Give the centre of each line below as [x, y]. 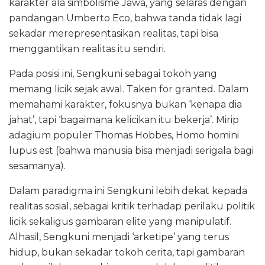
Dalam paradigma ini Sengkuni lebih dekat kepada [128, 190]
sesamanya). [37, 166]
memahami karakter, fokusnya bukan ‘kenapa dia [125, 104]
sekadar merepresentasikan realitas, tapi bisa [114, 33]
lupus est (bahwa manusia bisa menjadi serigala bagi [131, 150]
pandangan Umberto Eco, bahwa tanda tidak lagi [125, 18]
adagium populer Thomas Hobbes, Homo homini [124, 135]
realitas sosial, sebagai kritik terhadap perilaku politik [132, 206]
